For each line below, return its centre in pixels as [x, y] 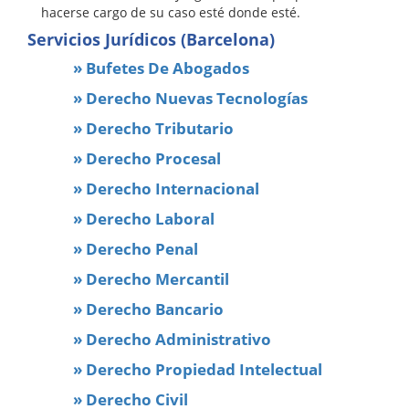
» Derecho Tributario [153, 128]
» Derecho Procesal [147, 158]
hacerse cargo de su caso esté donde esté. [173, 12]
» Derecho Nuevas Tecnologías [190, 98]
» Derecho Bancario [148, 309]
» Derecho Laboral [144, 218]
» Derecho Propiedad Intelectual [198, 369]
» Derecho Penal [136, 248]
